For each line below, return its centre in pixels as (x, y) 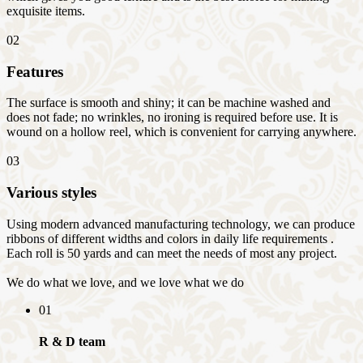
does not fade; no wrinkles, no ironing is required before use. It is (172, 117)
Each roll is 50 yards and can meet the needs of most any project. (172, 253)
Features (35, 71)
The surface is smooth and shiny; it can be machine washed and (169, 103)
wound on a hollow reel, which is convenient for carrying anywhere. (181, 132)
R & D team (72, 341)
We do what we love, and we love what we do (125, 282)
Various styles (51, 192)
